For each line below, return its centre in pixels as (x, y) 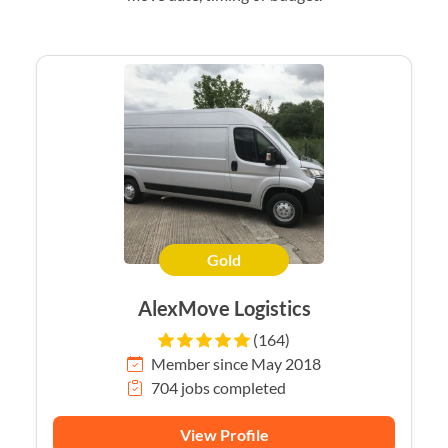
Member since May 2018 (236, 364)
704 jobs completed (218, 388)
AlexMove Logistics (224, 308)
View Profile (224, 435)
